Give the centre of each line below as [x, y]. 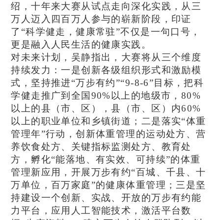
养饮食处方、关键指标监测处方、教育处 [101, 146]
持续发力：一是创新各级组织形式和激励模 [106, 70]
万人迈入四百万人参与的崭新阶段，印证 [101, 19]
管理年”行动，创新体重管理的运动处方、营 [109, 134]
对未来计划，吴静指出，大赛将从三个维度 [106, 57]
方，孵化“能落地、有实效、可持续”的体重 [106, 159]
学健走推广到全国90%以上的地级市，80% [106, 95]
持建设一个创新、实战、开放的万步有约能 [106, 197]
